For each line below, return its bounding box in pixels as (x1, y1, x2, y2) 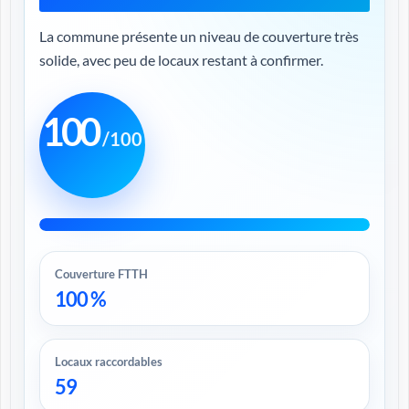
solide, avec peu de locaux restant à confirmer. (39, 51, 323, 68)
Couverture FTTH (55, 267, 148, 281)
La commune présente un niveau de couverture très (39, 27, 359, 45)
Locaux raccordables (55, 354, 163, 369)
